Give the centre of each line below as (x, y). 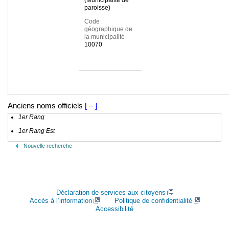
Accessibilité (114, 209)
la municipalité (104, 37)
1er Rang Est (37, 131)
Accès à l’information (61, 201)
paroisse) (97, 8)
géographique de (108, 29)
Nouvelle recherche (48, 146)
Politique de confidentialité (153, 201)
